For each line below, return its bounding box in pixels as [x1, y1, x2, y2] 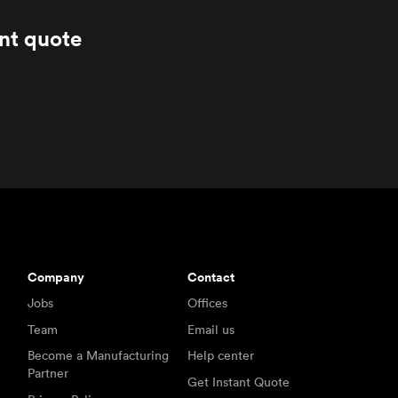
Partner [27, 365, 68, 382]
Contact [187, 267, 235, 286]
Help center [187, 347, 255, 364]
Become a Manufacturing [27, 347, 169, 364]
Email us [187, 321, 235, 338]
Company [27, 267, 84, 286]
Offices [187, 295, 228, 312]
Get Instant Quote [187, 373, 291, 390]
